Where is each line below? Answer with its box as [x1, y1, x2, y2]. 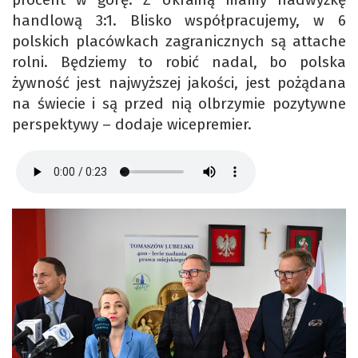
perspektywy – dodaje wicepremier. [12, 115, 256, 134]
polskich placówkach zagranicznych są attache [12, 32, 346, 51]
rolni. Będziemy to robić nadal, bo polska [12, 53, 346, 72]
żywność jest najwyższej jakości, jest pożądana [12, 74, 346, 93]
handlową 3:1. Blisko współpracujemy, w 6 [12, 11, 346, 30]
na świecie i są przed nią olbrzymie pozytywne [12, 94, 346, 113]
